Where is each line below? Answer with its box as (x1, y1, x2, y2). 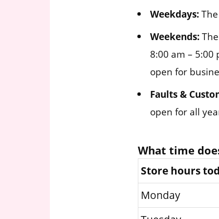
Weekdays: (150, 7, 199, 21)
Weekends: (150, 30, 199, 44)
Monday (141, 188, 180, 202)
